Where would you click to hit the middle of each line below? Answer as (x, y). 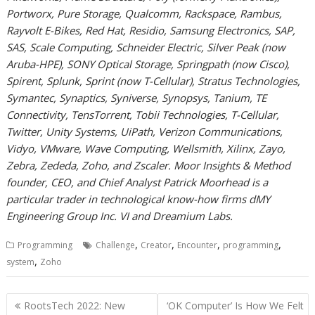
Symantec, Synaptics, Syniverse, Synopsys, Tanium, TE (137, 98)
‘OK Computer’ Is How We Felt (235, 305)
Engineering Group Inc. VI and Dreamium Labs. (120, 216)
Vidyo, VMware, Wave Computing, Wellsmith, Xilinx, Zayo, (146, 149)
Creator (156, 245)
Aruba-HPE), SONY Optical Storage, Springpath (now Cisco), (148, 64)
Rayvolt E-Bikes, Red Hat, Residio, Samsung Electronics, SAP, (151, 31)
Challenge (116, 245)
